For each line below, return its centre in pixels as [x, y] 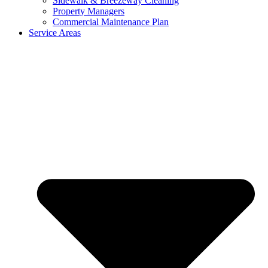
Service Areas [55, 32]
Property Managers [89, 11]
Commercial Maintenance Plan [111, 22]
